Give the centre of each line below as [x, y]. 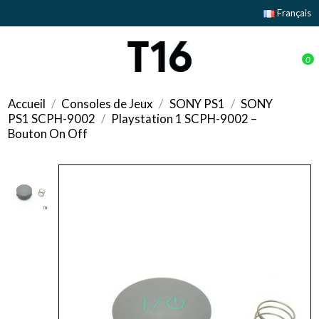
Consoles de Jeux [108, 103]
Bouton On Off [48, 133]
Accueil [27, 103]
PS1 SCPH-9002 [52, 118]
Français [293, 12]
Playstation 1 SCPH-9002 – [184, 118]
